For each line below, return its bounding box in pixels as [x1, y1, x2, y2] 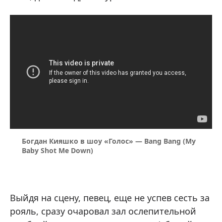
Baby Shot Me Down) [22, 145, 93, 155]
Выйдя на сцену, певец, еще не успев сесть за [10, 191, 210, 204]
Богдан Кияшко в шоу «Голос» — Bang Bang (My [22, 136, 196, 146]
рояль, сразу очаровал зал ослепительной [10, 205, 196, 217]
